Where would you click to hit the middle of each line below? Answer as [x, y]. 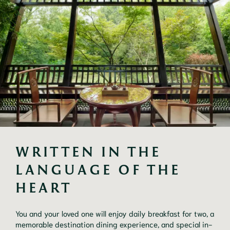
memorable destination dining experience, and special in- [114, 224]
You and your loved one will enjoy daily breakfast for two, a [115, 213]
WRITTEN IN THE [88, 151]
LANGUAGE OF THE [98, 169]
